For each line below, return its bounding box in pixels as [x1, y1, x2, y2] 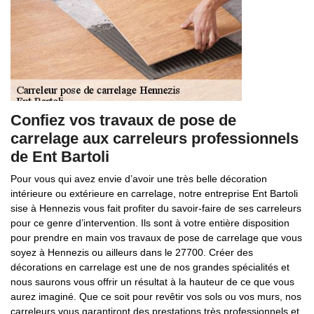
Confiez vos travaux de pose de [11, 111, 236, 129]
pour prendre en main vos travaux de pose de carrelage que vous [11, 232, 302, 243]
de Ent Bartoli [11, 148, 109, 165]
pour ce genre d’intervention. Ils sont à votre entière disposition [11, 217, 289, 228]
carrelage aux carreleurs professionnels [11, 130, 299, 147]
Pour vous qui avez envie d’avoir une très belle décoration [11, 173, 267, 184]
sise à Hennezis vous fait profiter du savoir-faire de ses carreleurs [11, 203, 301, 214]
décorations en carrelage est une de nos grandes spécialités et [11, 261, 289, 273]
